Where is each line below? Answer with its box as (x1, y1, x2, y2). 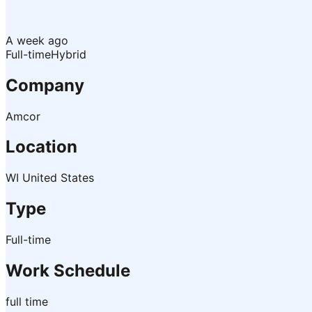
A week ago (6, 33, 68, 47)
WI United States (6, 171, 94, 185)
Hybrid (51, 47, 86, 61)
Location (6, 136, 77, 157)
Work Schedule (6, 260, 130, 281)
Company (6, 75, 84, 95)
